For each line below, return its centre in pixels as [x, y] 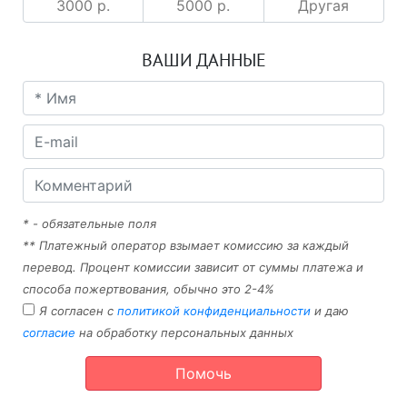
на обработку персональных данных [184, 333]
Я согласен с [78, 311]
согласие [49, 333]
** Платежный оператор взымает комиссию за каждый [186, 245]
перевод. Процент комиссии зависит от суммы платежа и [193, 267]
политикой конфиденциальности [214, 311]
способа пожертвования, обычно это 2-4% [149, 289]
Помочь [203, 373]
